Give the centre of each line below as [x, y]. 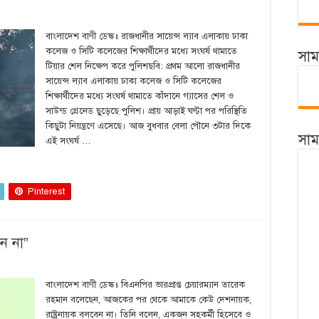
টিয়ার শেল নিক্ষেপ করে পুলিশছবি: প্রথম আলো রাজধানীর [143, 66]
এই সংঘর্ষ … [68, 141]
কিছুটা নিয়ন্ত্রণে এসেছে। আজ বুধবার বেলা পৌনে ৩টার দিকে [148, 126]
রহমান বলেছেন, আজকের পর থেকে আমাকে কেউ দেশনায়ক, [148, 300]
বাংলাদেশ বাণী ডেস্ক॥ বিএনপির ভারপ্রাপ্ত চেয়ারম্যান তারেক [145, 285]
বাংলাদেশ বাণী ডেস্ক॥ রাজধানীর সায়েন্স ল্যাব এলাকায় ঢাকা [147, 36]
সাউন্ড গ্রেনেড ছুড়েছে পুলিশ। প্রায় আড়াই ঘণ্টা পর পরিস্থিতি [146, 111]
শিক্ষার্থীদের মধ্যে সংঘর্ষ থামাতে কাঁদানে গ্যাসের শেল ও [140, 96]
